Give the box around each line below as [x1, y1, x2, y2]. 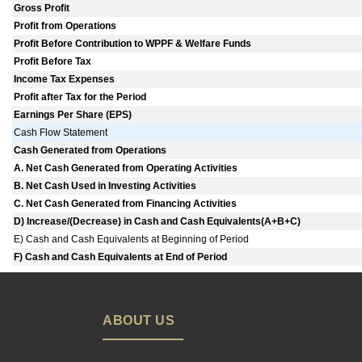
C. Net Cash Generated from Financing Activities [14, 198, 238, 210]
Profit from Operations [14, 20, 117, 32]
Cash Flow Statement [14, 127, 108, 139]
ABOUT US [103, 314, 175, 328]
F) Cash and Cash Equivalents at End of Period [14, 251, 228, 263]
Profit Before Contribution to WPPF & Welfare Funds [14, 38, 252, 50]
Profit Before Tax [14, 56, 92, 68]
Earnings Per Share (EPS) [14, 109, 133, 121]
